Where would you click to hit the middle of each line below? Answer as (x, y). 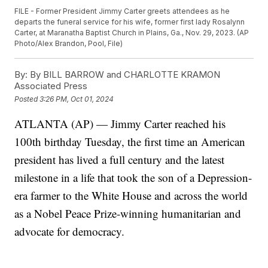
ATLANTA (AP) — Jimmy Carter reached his (120, 124)
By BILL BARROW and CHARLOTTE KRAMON (124, 75)
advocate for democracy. (70, 232)
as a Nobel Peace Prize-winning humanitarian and (128, 214)
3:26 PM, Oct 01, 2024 (77, 99)
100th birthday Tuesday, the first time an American (130, 142)
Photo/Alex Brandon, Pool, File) (69, 44)
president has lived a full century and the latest (120, 160)
